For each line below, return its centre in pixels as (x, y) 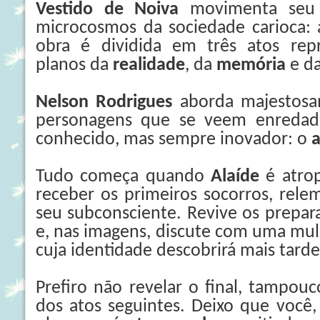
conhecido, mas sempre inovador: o (174, 140)
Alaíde (235, 177)
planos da (74, 65)
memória (251, 65)
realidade (149, 65)
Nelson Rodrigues (104, 102)
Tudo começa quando (123, 177)
